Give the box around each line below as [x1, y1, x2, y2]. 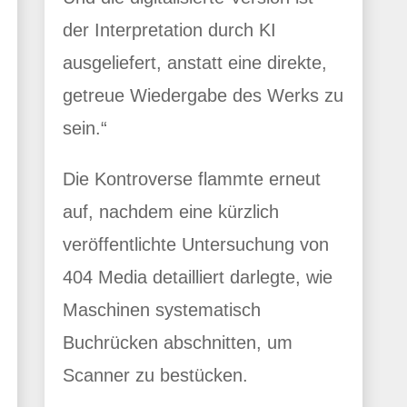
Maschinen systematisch [63, 300, 261, 321]
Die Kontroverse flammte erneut [63, 169, 321, 190]
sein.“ [63, 118, 107, 139]
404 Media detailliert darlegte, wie [63, 267, 333, 288]
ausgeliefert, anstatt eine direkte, [63, 53, 327, 74]
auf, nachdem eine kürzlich [63, 202, 279, 223]
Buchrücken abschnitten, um [63, 333, 293, 353]
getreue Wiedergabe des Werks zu [63, 85, 343, 106]
